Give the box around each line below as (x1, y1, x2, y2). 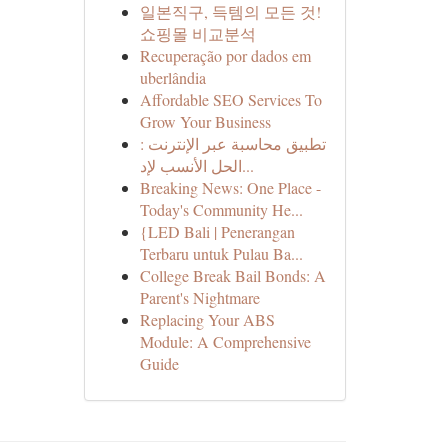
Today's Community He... (139, 199, 303, 220)
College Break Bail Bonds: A (139, 265, 326, 286)
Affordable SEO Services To (139, 89, 322, 110)
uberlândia (139, 67, 206, 88)
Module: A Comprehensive (139, 331, 311, 352)
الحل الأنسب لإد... (241, 155, 254, 176)
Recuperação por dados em (139, 45, 311, 66)
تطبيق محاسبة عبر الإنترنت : (139, 133, 326, 154)
